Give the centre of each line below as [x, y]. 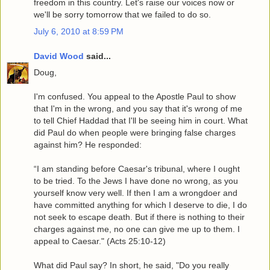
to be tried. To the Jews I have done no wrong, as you [136, 181]
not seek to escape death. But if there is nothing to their [139, 217]
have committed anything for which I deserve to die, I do [140, 205]
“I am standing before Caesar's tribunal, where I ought [137, 169]
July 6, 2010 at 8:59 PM [79, 31]
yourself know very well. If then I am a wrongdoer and [136, 193]
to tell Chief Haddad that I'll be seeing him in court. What [141, 121]
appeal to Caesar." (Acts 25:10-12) [100, 241]
